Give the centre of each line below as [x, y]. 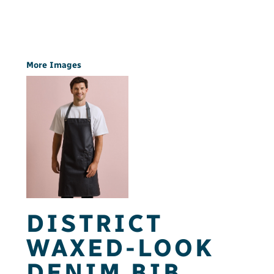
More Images [54, 65]
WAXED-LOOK [120, 248]
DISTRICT [94, 223]
